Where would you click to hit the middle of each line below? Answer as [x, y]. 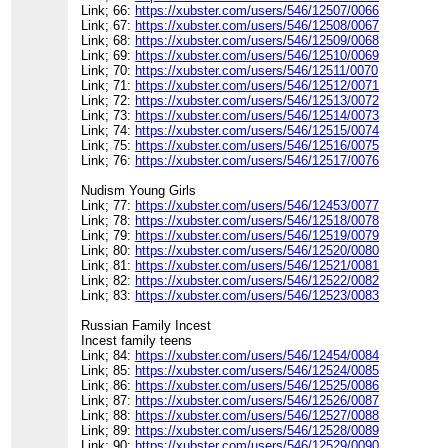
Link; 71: [108, 86]
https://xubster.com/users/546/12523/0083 [257, 296]
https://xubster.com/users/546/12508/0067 [257, 26]
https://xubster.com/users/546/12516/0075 [257, 146]
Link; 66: [108, 11]
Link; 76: [108, 161]
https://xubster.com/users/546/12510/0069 [257, 56]
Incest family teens [137, 341]
